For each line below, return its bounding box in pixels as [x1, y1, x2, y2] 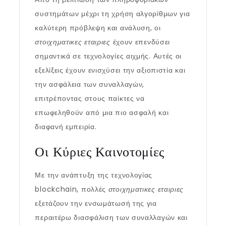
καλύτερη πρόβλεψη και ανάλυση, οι [35, 23, 161, 33]
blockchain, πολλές [35, 184, 108, 194]
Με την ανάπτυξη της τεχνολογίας [35, 170, 153, 180]
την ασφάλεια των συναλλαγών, [35, 79, 145, 89]
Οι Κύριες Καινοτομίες [35, 144, 165, 160]
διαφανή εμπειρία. [35, 122, 97, 132]
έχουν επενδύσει [110, 37, 171, 47]
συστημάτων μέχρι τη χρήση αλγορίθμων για [35, 9, 190, 19]
